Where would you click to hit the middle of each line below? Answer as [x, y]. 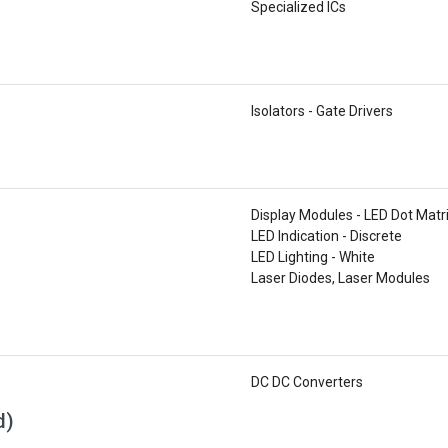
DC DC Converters [307, 382]
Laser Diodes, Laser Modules [340, 278]
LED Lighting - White [313, 257]
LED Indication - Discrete [326, 236]
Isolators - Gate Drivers [322, 111]
